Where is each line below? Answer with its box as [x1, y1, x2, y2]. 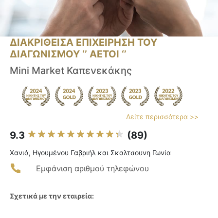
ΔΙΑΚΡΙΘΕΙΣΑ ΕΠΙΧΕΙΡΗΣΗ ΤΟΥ [10, 36, 157, 49]
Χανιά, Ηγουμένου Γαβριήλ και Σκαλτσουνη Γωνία [10, 148, 171, 157]
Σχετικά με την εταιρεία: [10, 192, 94, 200]
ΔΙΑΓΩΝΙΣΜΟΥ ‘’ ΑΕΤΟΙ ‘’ [10, 48, 127, 60]
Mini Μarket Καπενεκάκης [10, 65, 132, 77]
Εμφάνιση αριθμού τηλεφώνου [36, 163, 149, 174]
